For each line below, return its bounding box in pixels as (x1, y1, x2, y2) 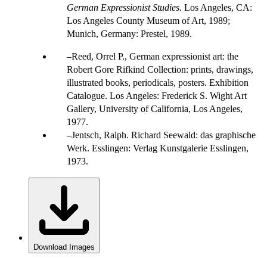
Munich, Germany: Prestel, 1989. (67, 28, 192, 39)
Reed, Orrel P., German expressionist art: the (72, 51, 238, 61)
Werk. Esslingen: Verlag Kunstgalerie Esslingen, (67, 142, 249, 153)
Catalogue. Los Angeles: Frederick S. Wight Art (67, 90, 247, 101)
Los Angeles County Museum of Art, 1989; (67, 15, 230, 26)
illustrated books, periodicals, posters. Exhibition (67, 77, 249, 88)
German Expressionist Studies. (67, 2, 182, 13)
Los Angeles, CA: (182, 2, 252, 13)
